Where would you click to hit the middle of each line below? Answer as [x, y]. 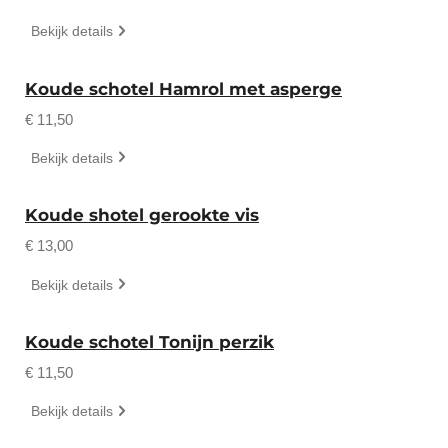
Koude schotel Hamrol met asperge [183, 88]
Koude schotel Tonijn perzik [149, 342]
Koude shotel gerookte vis [142, 215]
